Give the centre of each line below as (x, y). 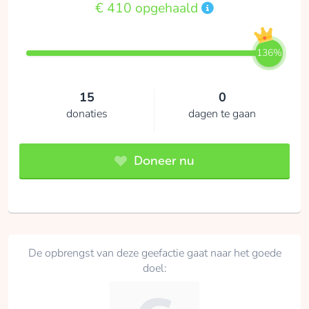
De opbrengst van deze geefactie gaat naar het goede (154, 253)
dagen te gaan (222, 114)
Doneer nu (162, 161)
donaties (87, 114)
